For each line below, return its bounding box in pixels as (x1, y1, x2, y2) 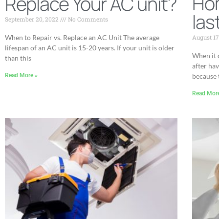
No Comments (66, 15, 108, 23)
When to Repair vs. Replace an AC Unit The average (5, 33, 159, 42)
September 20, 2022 (5, 15, 60, 23)
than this (5, 53, 31, 62)
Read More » (5, 71, 38, 79)
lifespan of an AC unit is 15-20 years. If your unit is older (5, 43, 175, 52)
